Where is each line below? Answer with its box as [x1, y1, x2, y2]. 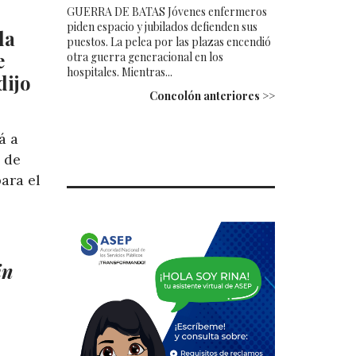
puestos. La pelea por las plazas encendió [66, 33, 271, 49]
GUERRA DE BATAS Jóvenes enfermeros [66, 3, 267, 19]
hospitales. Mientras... [66, 64, 172, 79]
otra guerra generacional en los [66, 48, 223, 64]
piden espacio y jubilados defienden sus [66, 18, 257, 34]
